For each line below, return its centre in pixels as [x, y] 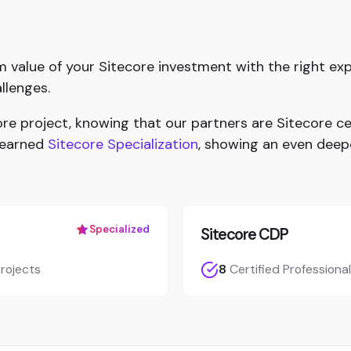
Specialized [120, 229]
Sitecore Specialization [123, 144]
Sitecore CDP [244, 234]
